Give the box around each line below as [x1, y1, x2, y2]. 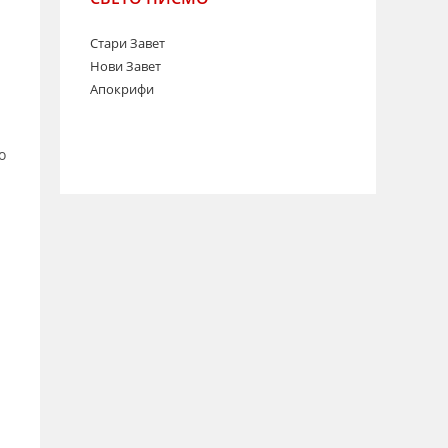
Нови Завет [90, 57, 161, 75]
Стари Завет [90, 34, 165, 52]
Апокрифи [90, 80, 154, 98]
